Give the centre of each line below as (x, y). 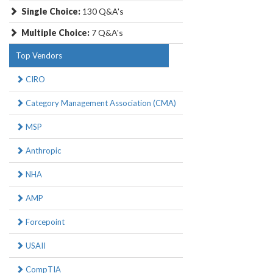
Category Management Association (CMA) (100, 103)
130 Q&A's (102, 12)
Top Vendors (39, 56)
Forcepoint (44, 222)
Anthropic (42, 151)
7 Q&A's (106, 33)
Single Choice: (51, 12)
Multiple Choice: (55, 33)
